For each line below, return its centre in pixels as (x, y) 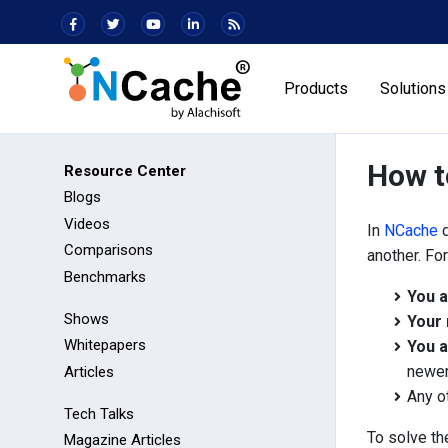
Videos (87, 223)
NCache (411, 230)
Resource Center (125, 171)
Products (316, 88)
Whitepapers (105, 345)
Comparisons (108, 250)
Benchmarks (105, 276)
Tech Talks (99, 414)
